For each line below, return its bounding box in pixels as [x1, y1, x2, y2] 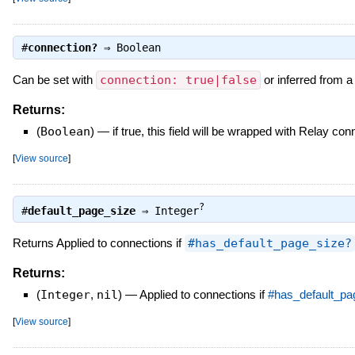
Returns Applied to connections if [12, 235, 185, 250]
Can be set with [12, 72, 96, 86]
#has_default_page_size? [187, 235, 352, 250]
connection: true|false [99, 72, 257, 87]
